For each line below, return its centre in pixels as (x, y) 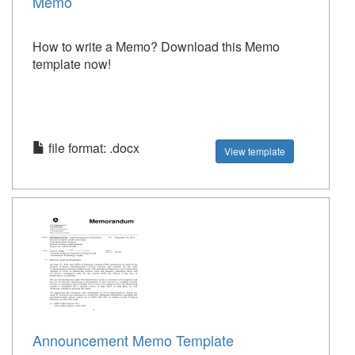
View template (255, 151)
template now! (72, 64)
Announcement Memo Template (133, 340)
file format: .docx (92, 148)
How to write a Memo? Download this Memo (156, 46)
